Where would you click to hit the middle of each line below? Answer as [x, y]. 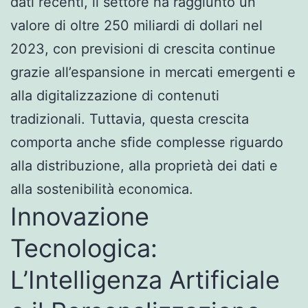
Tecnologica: [84, 248]
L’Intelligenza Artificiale [145, 279]
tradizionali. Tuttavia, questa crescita [130, 119]
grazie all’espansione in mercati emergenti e [153, 72]
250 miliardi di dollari [171, 25]
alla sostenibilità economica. [102, 189]
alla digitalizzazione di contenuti [115, 95]
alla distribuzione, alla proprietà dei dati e [144, 165]
